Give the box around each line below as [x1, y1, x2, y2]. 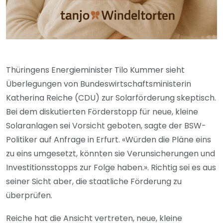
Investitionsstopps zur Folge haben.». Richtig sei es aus [6, 161, 216, 173]
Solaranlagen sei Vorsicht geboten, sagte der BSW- [6, 119, 206, 131]
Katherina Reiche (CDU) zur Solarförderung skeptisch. [6, 92, 216, 104]
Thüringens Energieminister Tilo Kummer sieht [6, 64, 185, 76]
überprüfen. [6, 189, 52, 201]
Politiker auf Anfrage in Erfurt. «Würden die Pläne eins [6, 133, 211, 145]
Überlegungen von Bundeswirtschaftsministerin [6, 78, 191, 90]
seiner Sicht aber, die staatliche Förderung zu [6, 175, 182, 187]
